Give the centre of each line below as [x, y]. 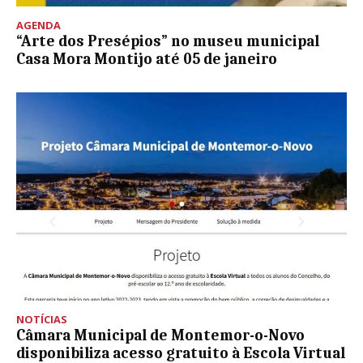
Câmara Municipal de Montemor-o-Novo [160, 336]
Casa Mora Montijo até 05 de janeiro [147, 59]
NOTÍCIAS [42, 320]
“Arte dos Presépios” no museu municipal [168, 41]
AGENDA [38, 25]
